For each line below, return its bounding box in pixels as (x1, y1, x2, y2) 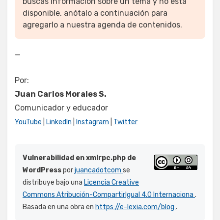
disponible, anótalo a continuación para (23, 8, 167, 18)
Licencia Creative (84, 178, 139, 187)
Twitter (113, 118, 137, 127)
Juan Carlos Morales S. (15, 89, 107, 99)
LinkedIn (46, 118, 72, 127)
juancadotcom (75, 166, 123, 175)
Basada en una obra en (23, 203, 95, 212)
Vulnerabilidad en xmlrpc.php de (23, 154, 136, 163)
